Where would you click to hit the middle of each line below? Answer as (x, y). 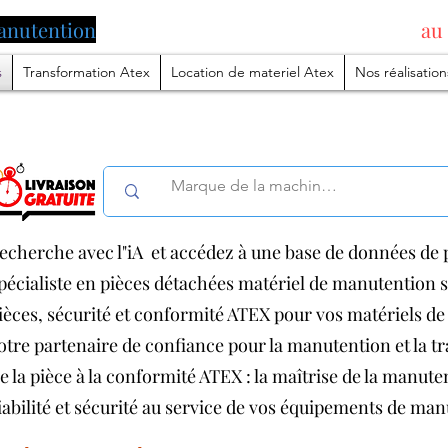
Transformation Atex (86, 72)
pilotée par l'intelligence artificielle (258, 29)
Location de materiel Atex (252, 72)
